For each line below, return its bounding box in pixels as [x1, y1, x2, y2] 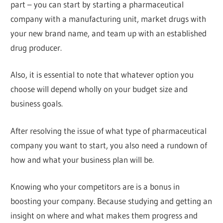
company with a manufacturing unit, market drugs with [10, 13, 207, 24]
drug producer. [10, 42, 62, 53]
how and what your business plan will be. [10, 154, 154, 165]
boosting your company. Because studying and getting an [10, 196, 213, 207]
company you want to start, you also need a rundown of [10, 139, 208, 150]
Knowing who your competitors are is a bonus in [10, 181, 180, 192]
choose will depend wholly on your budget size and [10, 84, 188, 95]
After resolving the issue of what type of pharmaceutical [10, 125, 207, 136]
